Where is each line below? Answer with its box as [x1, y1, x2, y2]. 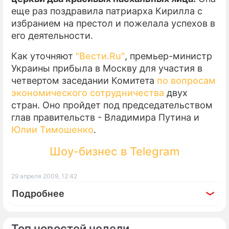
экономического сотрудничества [11, 87, 164, 98]
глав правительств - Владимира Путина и [11, 112, 199, 123]
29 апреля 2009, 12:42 [11, 172, 77, 180]
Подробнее [12, 188, 64, 199]
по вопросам [157, 75, 216, 86]
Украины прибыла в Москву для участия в [11, 63, 202, 74]
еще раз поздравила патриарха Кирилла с [11, 6, 202, 16]
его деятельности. [11, 30, 93, 41]
